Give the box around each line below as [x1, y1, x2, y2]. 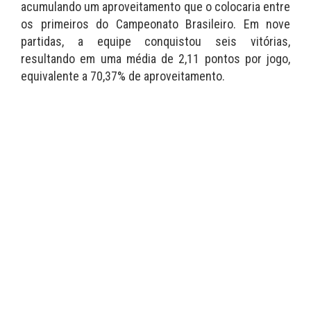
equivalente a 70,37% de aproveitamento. [21, 69, 225, 84]
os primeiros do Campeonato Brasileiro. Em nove [21, 17, 290, 32]
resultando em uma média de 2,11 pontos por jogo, [21, 51, 290, 67]
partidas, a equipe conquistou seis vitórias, [21, 34, 290, 49]
